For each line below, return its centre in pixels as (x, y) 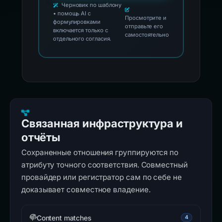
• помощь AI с (72, 13)
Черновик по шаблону (91, 5)
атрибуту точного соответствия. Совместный (105, 165)
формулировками (77, 22)
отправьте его (144, 26)
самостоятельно (147, 34)
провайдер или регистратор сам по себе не (102, 177)
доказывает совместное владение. (86, 190)
